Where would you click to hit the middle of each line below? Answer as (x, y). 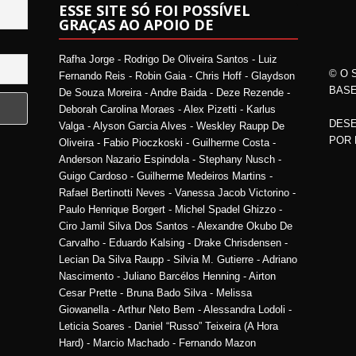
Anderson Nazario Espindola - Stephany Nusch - (170, 159)
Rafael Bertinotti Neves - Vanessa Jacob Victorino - (177, 193)
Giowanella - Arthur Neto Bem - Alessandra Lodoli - (175, 310)
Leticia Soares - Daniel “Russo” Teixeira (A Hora (168, 326)
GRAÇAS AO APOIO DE (136, 25)
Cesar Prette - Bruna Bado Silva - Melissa (155, 293)
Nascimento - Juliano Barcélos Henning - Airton (167, 276)
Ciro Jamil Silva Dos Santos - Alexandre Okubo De (175, 226)
